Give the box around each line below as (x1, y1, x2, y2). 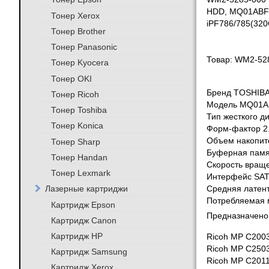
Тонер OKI (50, 73, 92, 83)
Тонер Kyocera (50, 58, 109, 68)
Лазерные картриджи (44, 184, 128, 194)
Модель (206, 100, 240, 110)
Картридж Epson (50, 199, 115, 210)
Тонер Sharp (50, 136, 100, 147)
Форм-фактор (206, 124, 263, 134)
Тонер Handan (50, 152, 107, 162)
